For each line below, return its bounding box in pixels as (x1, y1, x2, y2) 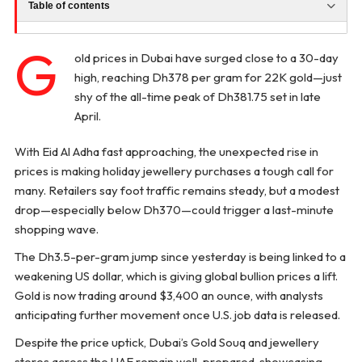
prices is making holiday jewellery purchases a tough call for (14, 163, 334, 179)
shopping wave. (14, 221, 99, 238)
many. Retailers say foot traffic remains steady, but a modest (14, 183, 339, 199)
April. (74, 108, 101, 124)
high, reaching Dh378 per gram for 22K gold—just (74, 69, 342, 86)
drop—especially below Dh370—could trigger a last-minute (14, 202, 334, 218)
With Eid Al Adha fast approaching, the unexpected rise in (14, 144, 318, 160)
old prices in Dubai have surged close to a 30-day (74, 50, 339, 66)
